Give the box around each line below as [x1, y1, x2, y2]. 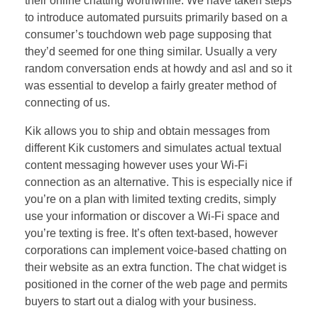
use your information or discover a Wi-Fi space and [25, 209, 280, 222]
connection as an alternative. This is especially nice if [25, 175, 292, 188]
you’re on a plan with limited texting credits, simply [25, 192, 276, 205]
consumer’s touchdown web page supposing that [25, 28, 271, 40]
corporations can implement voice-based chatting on [25, 243, 287, 256]
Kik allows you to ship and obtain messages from [25, 124, 270, 137]
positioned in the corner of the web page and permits [25, 278, 287, 290]
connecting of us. [25, 96, 110, 109]
